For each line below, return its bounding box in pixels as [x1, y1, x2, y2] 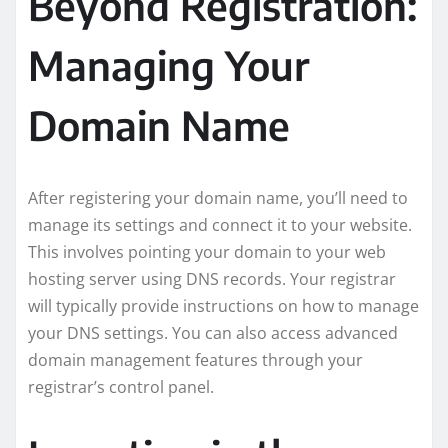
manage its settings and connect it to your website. [28, 213, 412, 236]
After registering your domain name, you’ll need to [28, 186, 408, 209]
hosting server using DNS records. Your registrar [28, 267, 396, 290]
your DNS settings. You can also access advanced [28, 321, 398, 344]
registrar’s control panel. [28, 375, 214, 398]
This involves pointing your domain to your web [28, 240, 386, 263]
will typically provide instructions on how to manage [28, 294, 419, 317]
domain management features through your [28, 348, 363, 371]
